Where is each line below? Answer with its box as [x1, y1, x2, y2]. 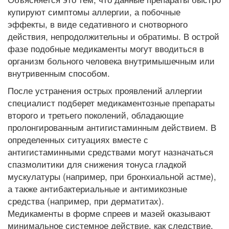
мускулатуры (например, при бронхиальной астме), [8, 170, 216, 182]
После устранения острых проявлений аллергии [8, 84, 202, 97]
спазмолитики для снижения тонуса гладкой [8, 157, 187, 170]
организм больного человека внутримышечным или [8, 54, 215, 67]
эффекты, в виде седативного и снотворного [8, 17, 188, 30]
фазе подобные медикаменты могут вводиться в [8, 42, 204, 55]
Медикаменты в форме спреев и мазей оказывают [8, 207, 211, 219]
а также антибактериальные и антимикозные [8, 182, 187, 195]
